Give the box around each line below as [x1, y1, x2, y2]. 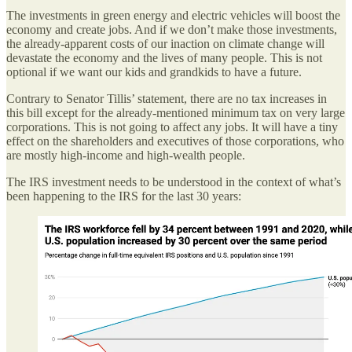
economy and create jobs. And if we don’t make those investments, [6, 22, 337, 36]
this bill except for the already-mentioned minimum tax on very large [6, 105, 345, 119]
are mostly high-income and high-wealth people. [6, 148, 245, 162]
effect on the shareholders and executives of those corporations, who [6, 134, 344, 148]
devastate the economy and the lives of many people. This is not [6, 50, 322, 64]
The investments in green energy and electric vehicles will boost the [6, 8, 340, 22]
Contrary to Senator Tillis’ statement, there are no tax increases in [6, 91, 327, 105]
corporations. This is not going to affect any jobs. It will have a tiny [6, 119, 338, 134]
